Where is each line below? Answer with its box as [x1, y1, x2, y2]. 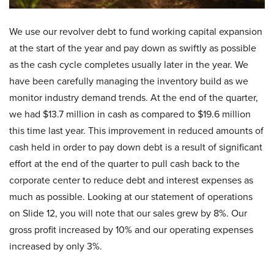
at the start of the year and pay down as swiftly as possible [9, 41, 256, 56]
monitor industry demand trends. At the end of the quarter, [9, 91, 258, 105]
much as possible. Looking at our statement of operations [9, 190, 253, 204]
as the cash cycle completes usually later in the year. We [9, 57, 248, 72]
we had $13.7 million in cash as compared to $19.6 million [9, 107, 251, 122]
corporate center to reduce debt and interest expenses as [9, 173, 253, 188]
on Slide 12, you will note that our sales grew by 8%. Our [9, 206, 247, 221]
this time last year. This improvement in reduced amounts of [9, 124, 264, 138]
